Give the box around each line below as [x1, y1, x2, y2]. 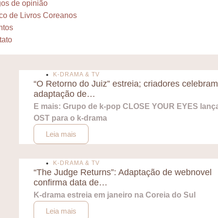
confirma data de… [33, 178, 108, 187]
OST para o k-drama [33, 114, 107, 122]
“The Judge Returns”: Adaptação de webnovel [33, 167, 212, 177]
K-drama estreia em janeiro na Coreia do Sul [33, 191, 196, 199]
